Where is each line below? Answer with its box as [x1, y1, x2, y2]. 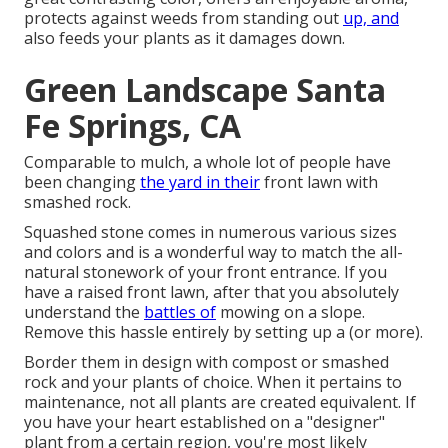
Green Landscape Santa [24, 68, 386, 112]
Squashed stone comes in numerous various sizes [24, 221, 397, 244]
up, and [343, 7, 399, 30]
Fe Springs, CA [24, 104, 241, 148]
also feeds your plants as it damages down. [24, 27, 345, 50]
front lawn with [260, 171, 378, 194]
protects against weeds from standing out [24, 7, 343, 30]
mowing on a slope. [216, 301, 365, 324]
